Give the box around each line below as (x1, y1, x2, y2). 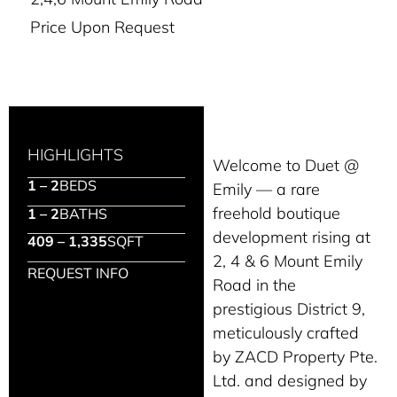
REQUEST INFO (27, 263, 129, 282)
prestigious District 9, (213, 298, 366, 319)
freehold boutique (213, 202, 341, 223)
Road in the (213, 274, 297, 295)
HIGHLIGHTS (27, 144, 124, 165)
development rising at (213, 226, 371, 247)
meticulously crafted (213, 322, 360, 343)
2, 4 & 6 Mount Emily (213, 250, 363, 271)
